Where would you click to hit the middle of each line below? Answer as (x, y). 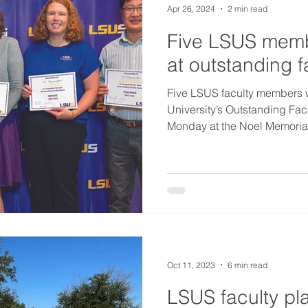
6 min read (247, 265)
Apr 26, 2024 (191, 9)
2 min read (247, 9)
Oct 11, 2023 (191, 265)
